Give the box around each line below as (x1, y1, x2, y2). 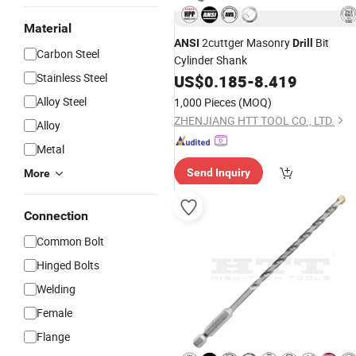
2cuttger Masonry (199, 35, 292, 50)
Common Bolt (37, 234, 104, 249)
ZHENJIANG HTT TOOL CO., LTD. (174, 113, 335, 128)
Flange (37, 329, 70, 344)
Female (37, 305, 72, 320)
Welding (37, 281, 75, 296)
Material (24, 21, 72, 36)
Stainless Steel (37, 70, 107, 85)
